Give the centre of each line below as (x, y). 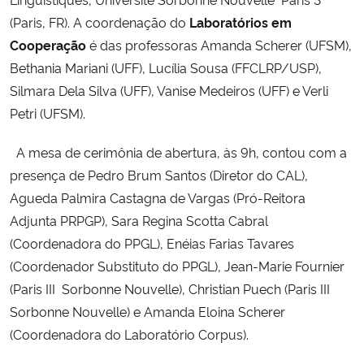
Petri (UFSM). (51, 113)
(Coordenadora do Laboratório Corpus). (132, 334)
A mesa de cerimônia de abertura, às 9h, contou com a (178, 152)
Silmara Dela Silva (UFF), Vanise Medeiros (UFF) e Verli (169, 90)
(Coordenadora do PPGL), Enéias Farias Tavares (152, 243)
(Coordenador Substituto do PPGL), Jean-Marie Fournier (177, 265)
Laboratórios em (240, 22)
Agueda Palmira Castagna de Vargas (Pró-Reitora (158, 197)
